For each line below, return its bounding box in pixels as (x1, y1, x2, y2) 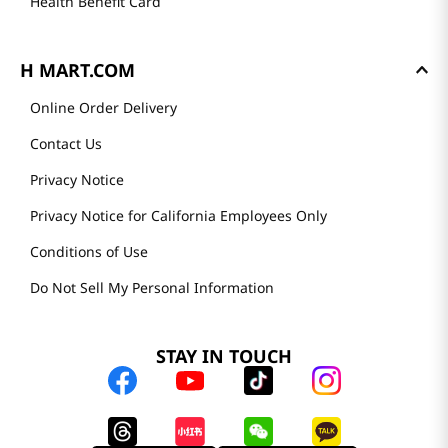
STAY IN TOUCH (156, 344, 292, 368)
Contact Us (30, 134, 102, 153)
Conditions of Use (30, 242, 148, 261)
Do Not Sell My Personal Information (30, 278, 274, 297)
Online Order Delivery (30, 98, 177, 117)
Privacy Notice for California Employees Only (30, 206, 327, 225)
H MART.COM (20, 58, 135, 82)
